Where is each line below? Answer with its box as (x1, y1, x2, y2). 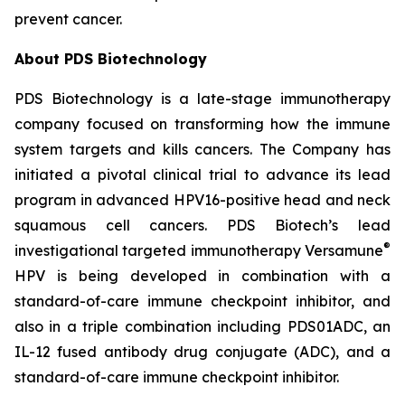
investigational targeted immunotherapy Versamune (14, 241, 383, 259)
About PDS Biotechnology (14, 50, 207, 68)
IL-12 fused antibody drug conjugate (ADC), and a (14, 343, 391, 361)
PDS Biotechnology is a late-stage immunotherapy (14, 89, 391, 108)
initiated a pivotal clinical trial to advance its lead (14, 165, 391, 184)
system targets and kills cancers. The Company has (14, 140, 391, 158)
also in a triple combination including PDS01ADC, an (14, 317, 391, 335)
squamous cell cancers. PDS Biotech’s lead (14, 216, 391, 234)
